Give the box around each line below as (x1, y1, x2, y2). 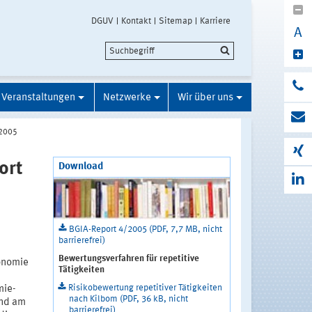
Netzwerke (102, 93, 151, 104)
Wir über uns (178, 93, 233, 104)
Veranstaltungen (1, 93, 75, 104)
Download (58, 162, 103, 173)
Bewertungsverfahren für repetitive (58, 254, 199, 264)
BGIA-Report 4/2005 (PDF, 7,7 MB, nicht (68, 225, 222, 235)
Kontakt (121, 17, 151, 26)
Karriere (200, 17, 231, 26)
